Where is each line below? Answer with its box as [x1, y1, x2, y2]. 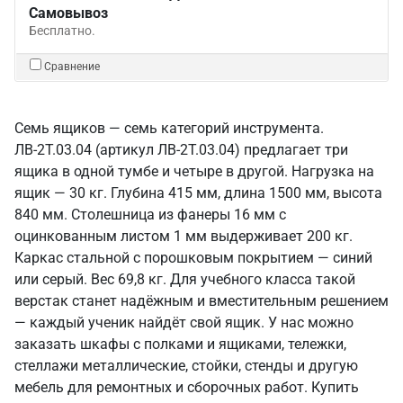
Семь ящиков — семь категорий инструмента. [14, 120, 324, 137]
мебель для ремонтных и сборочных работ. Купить [14, 379, 359, 396]
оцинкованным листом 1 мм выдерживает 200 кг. [14, 228, 353, 245]
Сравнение [44, 60, 100, 73]
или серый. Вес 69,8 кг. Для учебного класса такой [14, 271, 355, 288]
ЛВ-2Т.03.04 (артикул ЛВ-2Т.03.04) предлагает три [14, 141, 348, 158]
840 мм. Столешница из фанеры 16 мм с [14, 206, 286, 223]
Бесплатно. [29, 23, 95, 38]
